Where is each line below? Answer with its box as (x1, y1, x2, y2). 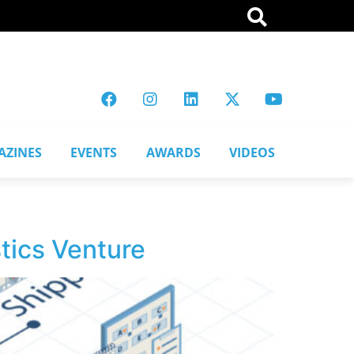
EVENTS (70, 143, 118, 161)
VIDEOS (228, 143, 275, 161)
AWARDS (145, 143, 201, 161)
